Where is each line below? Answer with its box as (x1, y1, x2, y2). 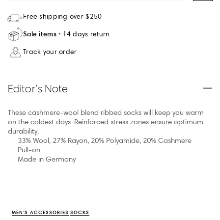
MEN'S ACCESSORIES (12, 209, 69, 216)
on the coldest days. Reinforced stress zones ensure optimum (8, 117, 203, 126)
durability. (8, 126, 39, 136)
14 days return (62, 30, 110, 39)
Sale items (23, 29, 56, 39)
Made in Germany (18, 154, 76, 164)
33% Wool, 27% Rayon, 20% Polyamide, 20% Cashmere (18, 136, 192, 145)
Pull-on (18, 145, 40, 154)
